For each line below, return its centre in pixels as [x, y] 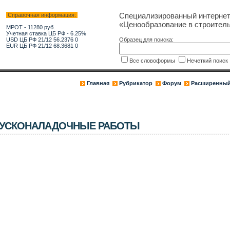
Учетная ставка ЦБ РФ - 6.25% [46, 33]
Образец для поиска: [146, 40]
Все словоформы [153, 61]
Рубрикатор [136, 83]
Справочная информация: [42, 15]
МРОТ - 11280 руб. [30, 27]
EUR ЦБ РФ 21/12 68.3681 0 [42, 46]
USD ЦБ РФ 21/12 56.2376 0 [42, 40]
